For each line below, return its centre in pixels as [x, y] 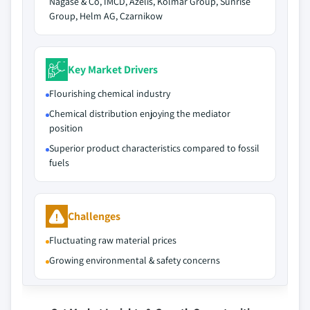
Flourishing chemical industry [110, 93]
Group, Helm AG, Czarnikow [106, 16]
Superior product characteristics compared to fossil [154, 148]
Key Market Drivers [113, 69]
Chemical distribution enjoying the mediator [140, 113]
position [66, 128]
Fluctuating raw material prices [113, 240]
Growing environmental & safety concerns [135, 260]
